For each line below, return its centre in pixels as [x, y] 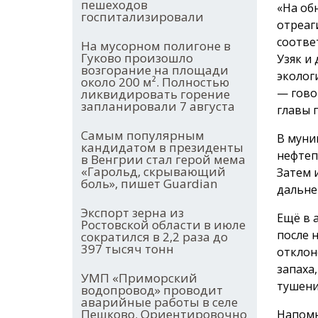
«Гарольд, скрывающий [153, 172]
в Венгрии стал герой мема [163, 160]
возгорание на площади [155, 70]
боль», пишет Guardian [149, 184]
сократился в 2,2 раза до [154, 237]
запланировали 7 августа [158, 106]
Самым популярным [143, 136]
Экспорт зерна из [132, 213]
